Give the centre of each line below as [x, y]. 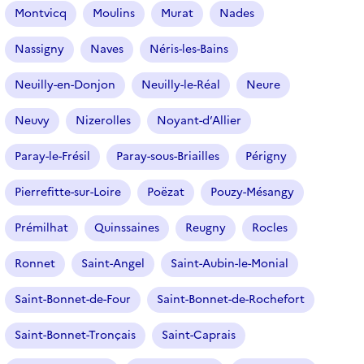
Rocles [270, 227]
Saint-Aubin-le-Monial [230, 263]
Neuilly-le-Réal [181, 84]
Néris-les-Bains [189, 49]
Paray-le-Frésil [52, 156]
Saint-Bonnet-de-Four [73, 299]
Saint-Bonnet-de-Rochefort [231, 299]
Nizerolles [103, 120]
